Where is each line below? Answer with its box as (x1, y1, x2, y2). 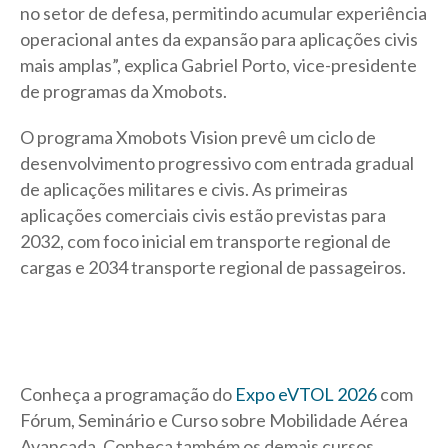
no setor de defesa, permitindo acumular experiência (20, 2, 427, 25)
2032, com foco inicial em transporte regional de (20, 230, 391, 253)
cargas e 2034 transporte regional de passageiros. (20, 256, 406, 279)
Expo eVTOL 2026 (235, 383, 377, 406)
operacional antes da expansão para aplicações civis (20, 28, 418, 51)
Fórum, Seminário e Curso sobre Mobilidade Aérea (20, 409, 408, 432)
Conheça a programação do (20, 383, 235, 406)
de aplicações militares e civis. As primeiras (20, 178, 348, 201)
